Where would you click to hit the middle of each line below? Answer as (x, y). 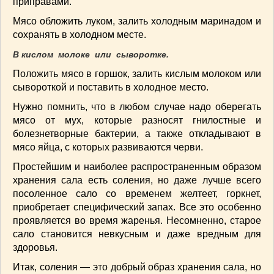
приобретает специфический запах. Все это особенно (137, 207)
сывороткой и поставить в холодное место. (111, 87)
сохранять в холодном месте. (80, 35)
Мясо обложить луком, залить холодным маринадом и (137, 21)
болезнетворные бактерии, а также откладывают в (137, 134)
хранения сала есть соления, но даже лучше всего (137, 180)
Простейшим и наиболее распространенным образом (137, 167)
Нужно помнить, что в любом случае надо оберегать (137, 107)
